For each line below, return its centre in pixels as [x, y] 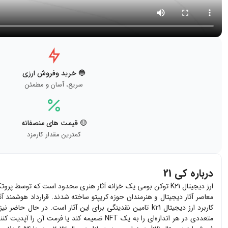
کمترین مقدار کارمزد [54, 134]
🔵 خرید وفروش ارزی [54, 73]
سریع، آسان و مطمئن [54, 84]
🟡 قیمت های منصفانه [54, 123]
